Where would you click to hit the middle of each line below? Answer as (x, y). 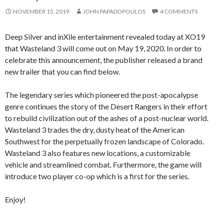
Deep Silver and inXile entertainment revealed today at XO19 (105, 36)
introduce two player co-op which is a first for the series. (97, 176)
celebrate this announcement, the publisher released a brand (104, 60)
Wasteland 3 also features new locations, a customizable (98, 153)
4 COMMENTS (179, 11)
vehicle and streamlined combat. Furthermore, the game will (103, 164)
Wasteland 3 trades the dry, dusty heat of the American (95, 129)
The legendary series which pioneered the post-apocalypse (101, 94)
